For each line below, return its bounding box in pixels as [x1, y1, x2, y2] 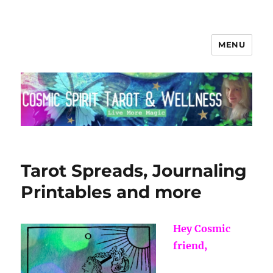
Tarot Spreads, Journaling [21, 160, 247, 182]
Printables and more [21, 182, 202, 203]
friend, [173, 239, 208, 252]
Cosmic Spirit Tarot [21, 44, 161, 62]
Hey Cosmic [173, 222, 231, 235]
